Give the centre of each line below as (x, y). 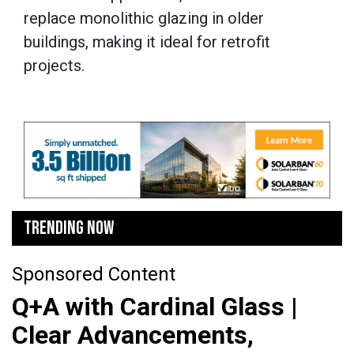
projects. (54, 66)
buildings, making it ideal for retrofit (147, 42)
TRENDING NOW (69, 228)
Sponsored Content (94, 275)
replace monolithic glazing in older (144, 19)
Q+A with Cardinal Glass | (155, 307)
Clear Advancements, (133, 335)
